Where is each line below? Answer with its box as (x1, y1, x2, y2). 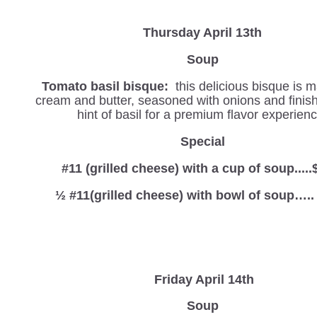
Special (180, 134, 225, 149)
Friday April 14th (154, 272, 254, 287)
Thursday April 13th (143, 25, 263, 40)
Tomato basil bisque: (41, 79, 168, 93)
